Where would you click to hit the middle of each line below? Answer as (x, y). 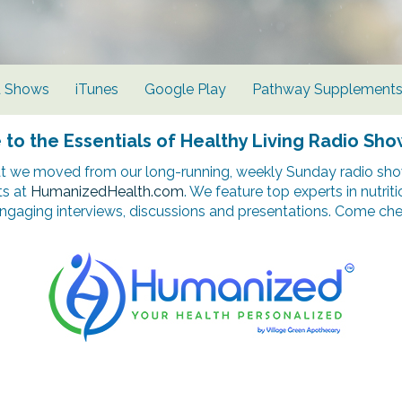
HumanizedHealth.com (107, 191)
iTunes (97, 89)
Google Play (185, 89)
